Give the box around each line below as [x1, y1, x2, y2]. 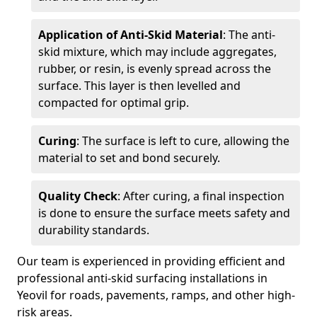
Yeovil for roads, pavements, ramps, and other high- [17, 287, 295, 303]
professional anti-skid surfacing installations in [17, 270, 267, 286]
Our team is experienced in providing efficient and [17, 253, 285, 269]
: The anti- [223, 27, 275, 42]
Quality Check [38, 188, 117, 204]
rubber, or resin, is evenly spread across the [38, 61, 271, 76]
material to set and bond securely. [38, 150, 220, 166]
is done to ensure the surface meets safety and [38, 205, 290, 221]
